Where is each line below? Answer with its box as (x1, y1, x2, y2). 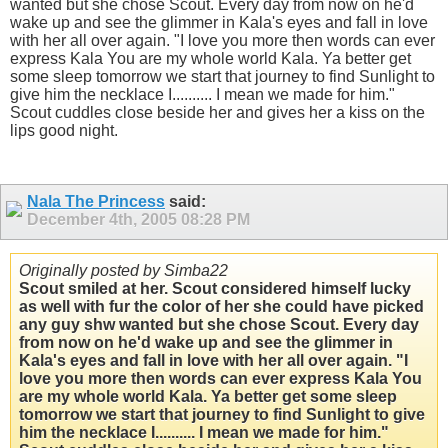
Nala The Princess (27, 192, 165, 210)
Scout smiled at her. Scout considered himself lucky (19, 279, 411, 297)
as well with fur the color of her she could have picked (19, 297, 424, 315)
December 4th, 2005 (27, 210, 181, 228)
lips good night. (10, 122, 118, 140)
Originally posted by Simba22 (19, 261, 228, 279)
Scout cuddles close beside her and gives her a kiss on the (10, 104, 425, 122)
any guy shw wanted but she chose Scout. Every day (19, 315, 419, 333)
